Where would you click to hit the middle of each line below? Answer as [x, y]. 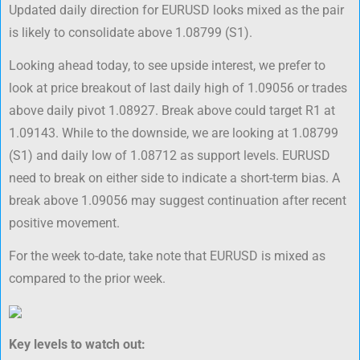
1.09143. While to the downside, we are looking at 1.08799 [174, 133]
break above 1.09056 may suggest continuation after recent [178, 201]
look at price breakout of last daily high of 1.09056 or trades [178, 88]
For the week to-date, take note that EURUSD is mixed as [167, 256]
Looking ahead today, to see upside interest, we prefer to [167, 66]
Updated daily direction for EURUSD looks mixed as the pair [176, 10]
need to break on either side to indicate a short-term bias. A [174, 178]
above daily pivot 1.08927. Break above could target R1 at [172, 111]
